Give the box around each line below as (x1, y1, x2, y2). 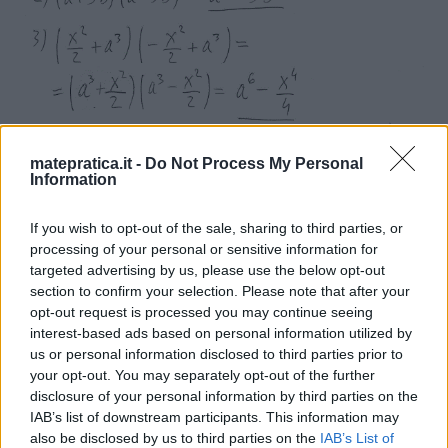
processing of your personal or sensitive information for (30, 240, 378, 257)
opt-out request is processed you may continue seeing (30, 303, 373, 320)
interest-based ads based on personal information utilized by (30, 324, 412, 341)
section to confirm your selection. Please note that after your (30, 282, 410, 299)
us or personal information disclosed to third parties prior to (30, 345, 403, 362)
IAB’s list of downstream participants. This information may (30, 408, 399, 425)
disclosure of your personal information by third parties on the (30, 387, 418, 404)
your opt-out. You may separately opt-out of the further (30, 366, 375, 383)
